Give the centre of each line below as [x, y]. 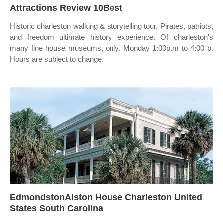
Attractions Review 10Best [66, 8]
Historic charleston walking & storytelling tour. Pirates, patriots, [111, 26]
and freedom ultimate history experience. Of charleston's [111, 37]
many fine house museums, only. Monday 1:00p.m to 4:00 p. [111, 48]
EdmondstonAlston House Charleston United [106, 197]
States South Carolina [56, 208]
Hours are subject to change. [57, 59]
